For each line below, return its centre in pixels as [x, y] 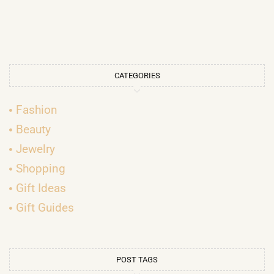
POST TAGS [137, 260]
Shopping [41, 169]
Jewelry [36, 149]
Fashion [37, 110]
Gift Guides [45, 208]
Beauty [34, 130]
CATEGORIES [137, 76]
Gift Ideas [41, 188]
